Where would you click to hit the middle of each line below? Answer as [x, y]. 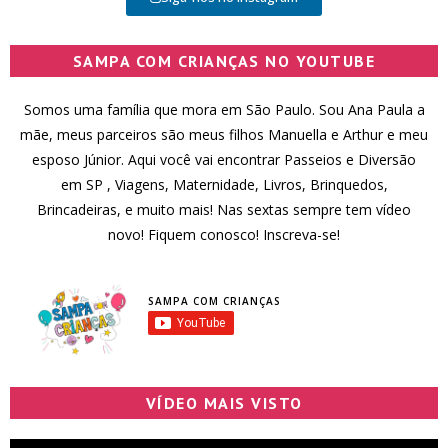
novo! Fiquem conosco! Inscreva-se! [224, 235]
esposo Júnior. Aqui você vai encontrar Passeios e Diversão [224, 160]
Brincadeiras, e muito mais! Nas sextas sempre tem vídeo [224, 210]
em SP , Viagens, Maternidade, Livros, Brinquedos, [224, 185]
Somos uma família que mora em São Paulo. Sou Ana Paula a [224, 110]
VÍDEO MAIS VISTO [224, 402]
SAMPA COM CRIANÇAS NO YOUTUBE [224, 61]
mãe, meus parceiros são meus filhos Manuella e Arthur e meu [224, 135]
